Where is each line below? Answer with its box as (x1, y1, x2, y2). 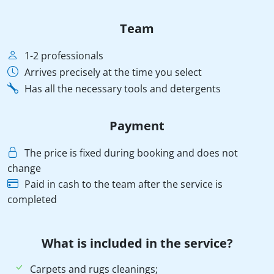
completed (7, 193, 57, 206)
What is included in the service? (41, 235, 233, 251)
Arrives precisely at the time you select (22, 65, 202, 79)
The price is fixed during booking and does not (22, 146, 238, 160)
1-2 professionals (22, 49, 103, 62)
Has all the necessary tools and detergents (22, 82, 221, 95)
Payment (109, 117, 165, 134)
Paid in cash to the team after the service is (22, 177, 223, 191)
